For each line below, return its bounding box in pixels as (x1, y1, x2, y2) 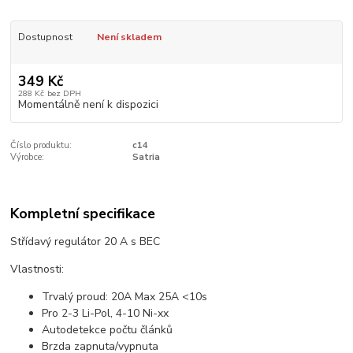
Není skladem (96, 31, 162, 44)
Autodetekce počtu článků (42, 322, 173, 338)
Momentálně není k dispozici (17, 97, 158, 113)
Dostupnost (17, 31, 72, 44)
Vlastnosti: (10, 262, 65, 277)
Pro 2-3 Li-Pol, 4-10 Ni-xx (42, 306, 169, 321)
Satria (132, 151, 160, 164)
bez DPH (46, 87, 81, 100)
